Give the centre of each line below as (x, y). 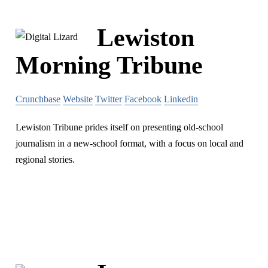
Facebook (143, 99)
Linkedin (181, 99)
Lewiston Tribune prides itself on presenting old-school (119, 127)
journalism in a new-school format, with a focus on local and (130, 143)
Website (78, 99)
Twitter (109, 99)
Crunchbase (38, 99)
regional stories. (45, 159)
